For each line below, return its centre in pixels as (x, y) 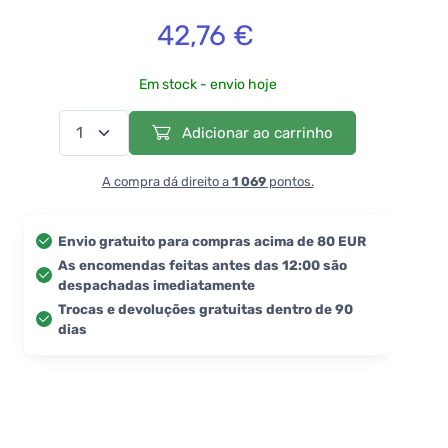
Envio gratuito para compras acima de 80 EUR (212, 240)
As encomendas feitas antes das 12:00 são (202, 264)
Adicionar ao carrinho (255, 132)
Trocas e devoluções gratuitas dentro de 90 (205, 308)
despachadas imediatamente (156, 284)
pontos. (289, 181)
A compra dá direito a (166, 181)
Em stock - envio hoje (207, 84)
